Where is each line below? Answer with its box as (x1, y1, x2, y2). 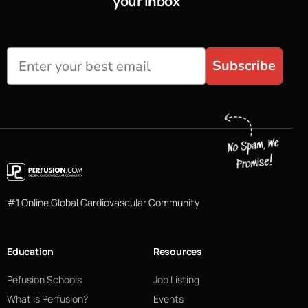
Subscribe (212, 56, 276, 75)
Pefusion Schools (7, 273, 82, 287)
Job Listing (153, 273, 199, 287)
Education (7, 245, 54, 258)
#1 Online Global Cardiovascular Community (7, 196, 199, 210)
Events (153, 292, 184, 306)
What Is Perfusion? (7, 292, 88, 306)
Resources (153, 245, 202, 258)
